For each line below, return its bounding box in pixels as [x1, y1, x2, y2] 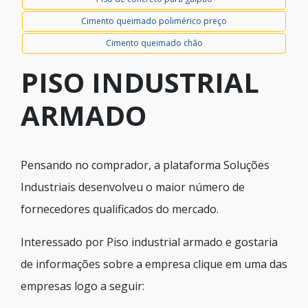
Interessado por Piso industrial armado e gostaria [21, 234, 278, 250]
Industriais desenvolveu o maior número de [21, 179, 245, 195]
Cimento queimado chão [105, 37, 203, 49]
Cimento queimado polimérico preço [81, 15, 227, 27]
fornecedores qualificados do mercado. [21, 201, 219, 217]
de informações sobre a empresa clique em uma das [21, 256, 287, 272]
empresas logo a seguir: [21, 278, 144, 294]
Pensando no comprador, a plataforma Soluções [21, 157, 269, 173]
